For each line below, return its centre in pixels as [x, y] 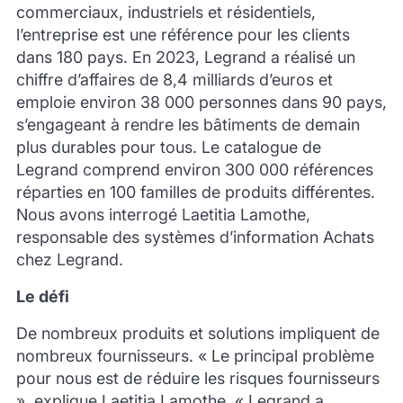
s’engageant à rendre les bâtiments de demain [188, 124]
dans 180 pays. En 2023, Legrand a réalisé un [185, 57]
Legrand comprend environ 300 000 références [194, 169]
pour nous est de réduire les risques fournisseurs [197, 378]
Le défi [42, 296]
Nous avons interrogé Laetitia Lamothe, [163, 214]
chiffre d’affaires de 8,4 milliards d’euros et [174, 79]
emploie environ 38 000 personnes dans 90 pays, [201, 102]
